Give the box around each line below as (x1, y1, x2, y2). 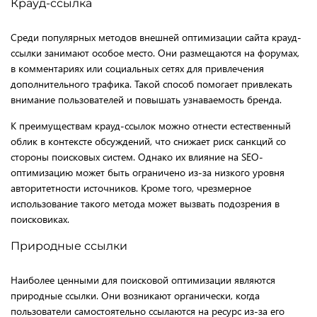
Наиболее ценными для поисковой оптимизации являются (11, 272, 275, 287)
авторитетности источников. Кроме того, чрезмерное (11, 180, 251, 195)
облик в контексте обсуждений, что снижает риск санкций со (11, 134, 286, 148)
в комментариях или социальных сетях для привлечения (11, 61, 264, 75)
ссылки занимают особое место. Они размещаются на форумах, (11, 45, 299, 59)
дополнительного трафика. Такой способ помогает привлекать (11, 76, 292, 91)
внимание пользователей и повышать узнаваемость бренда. (11, 92, 282, 106)
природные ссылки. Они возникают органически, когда (11, 288, 260, 302)
